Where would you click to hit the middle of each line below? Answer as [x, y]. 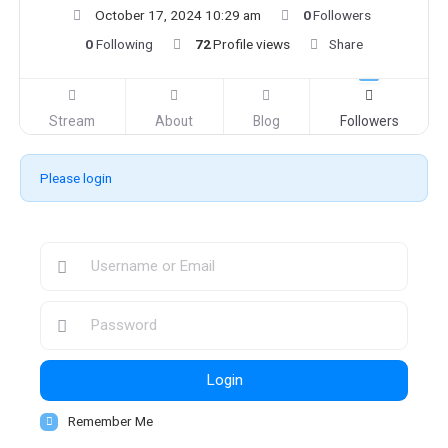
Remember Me [110, 421]
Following [124, 44]
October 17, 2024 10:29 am [177, 15]
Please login [76, 178]
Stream [72, 121]
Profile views [251, 44]
